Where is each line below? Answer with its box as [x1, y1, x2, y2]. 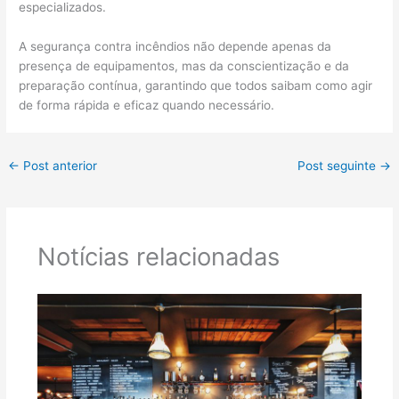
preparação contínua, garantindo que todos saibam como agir [19, 77, 373, 93]
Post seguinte [297, 158, 379, 173]
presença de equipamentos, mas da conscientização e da [19, 58, 350, 73]
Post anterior [20, 158, 98, 173]
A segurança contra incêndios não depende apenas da [19, 38, 332, 53]
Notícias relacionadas [37, 240, 280, 272]
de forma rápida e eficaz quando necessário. [19, 97, 275, 112]
